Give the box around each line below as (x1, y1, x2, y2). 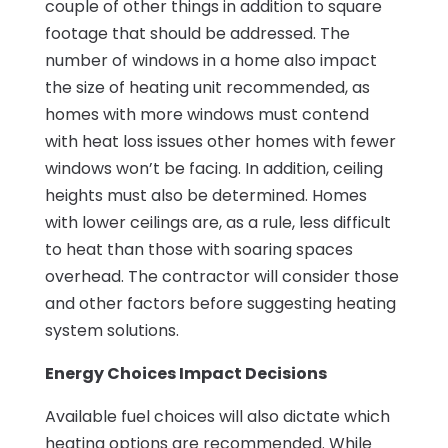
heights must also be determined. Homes (44, 184, 367, 208)
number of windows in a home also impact (44, 49, 377, 73)
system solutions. (44, 319, 179, 343)
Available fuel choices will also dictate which (44, 405, 390, 429)
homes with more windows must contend (44, 103, 369, 127)
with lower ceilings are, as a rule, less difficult (44, 211, 391, 235)
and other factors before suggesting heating (44, 292, 396, 316)
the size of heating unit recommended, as (44, 76, 370, 100)
